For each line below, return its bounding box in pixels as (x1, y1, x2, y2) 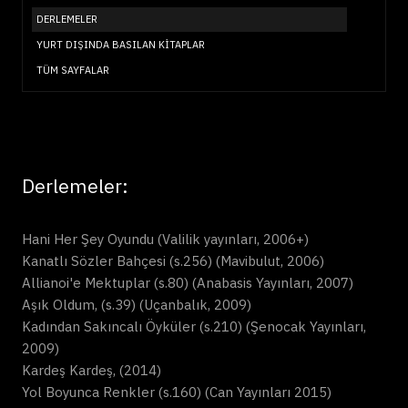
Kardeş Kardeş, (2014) (22, 362, 161, 379)
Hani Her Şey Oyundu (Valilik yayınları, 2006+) (22, 230, 309, 248)
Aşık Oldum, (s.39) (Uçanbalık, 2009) (22, 296, 251, 313)
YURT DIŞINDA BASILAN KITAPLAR (36, 38, 205, 51)
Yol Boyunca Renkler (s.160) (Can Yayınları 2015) (22, 383, 331, 401)
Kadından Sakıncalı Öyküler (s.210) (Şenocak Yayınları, (22, 318, 366, 335)
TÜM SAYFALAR (36, 64, 109, 76)
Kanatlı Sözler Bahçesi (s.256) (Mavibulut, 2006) (22, 252, 324, 270)
